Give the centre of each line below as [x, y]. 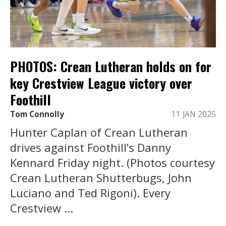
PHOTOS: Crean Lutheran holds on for [111, 66]
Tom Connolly [37, 115]
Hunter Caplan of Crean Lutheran [99, 132]
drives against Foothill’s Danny [91, 148]
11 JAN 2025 [194, 115]
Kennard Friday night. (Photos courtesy [112, 163]
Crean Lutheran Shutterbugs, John [101, 178]
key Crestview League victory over [101, 83]
